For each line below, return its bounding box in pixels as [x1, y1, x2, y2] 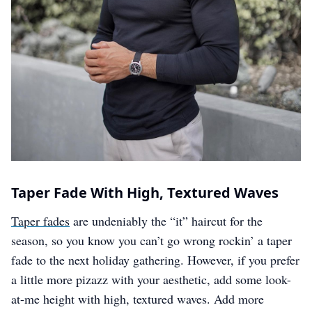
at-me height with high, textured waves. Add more [11, 290, 264, 307]
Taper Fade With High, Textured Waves [11, 183, 279, 202]
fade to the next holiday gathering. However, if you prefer [11, 251, 299, 268]
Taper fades [11, 212, 70, 229]
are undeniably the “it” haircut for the [70, 212, 263, 229]
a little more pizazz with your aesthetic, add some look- [11, 271, 291, 288]
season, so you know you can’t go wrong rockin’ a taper [11, 232, 292, 249]
